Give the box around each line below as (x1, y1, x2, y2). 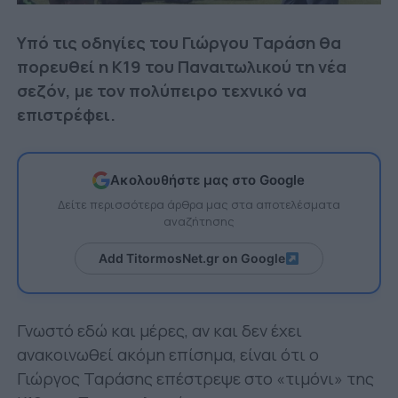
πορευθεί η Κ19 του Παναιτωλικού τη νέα (16, 54, 346, 78)
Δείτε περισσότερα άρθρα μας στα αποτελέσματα (57, 195, 340, 212)
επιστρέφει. (16, 102, 115, 126)
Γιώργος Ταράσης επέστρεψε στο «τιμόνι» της (16, 366, 374, 390)
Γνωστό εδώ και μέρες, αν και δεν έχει (16, 318, 302, 342)
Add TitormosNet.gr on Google (99, 250, 286, 266)
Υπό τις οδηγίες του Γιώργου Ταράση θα (16, 30, 341, 54)
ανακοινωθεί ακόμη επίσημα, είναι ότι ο (16, 342, 319, 366)
